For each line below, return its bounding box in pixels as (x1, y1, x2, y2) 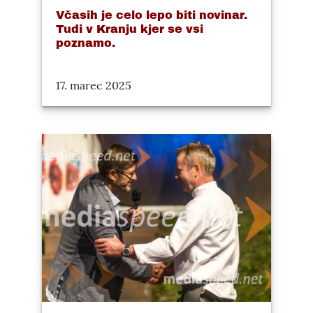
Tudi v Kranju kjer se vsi (56, 23, 203, 36)
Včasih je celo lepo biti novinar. (56, 9, 247, 22)
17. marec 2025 (56, 78, 131, 93)
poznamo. (56, 37, 115, 50)
